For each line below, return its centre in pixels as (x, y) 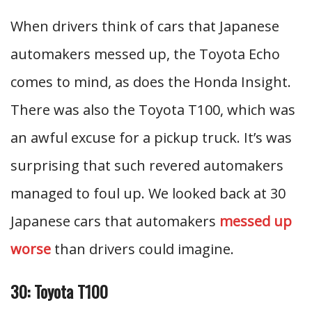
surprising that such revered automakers (147, 165)
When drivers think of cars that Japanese (145, 26)
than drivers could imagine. (142, 249)
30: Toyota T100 (59, 291)
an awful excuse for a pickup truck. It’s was (151, 138)
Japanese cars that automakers (115, 221)
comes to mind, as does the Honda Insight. (151, 82)
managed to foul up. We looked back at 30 (148, 193)
